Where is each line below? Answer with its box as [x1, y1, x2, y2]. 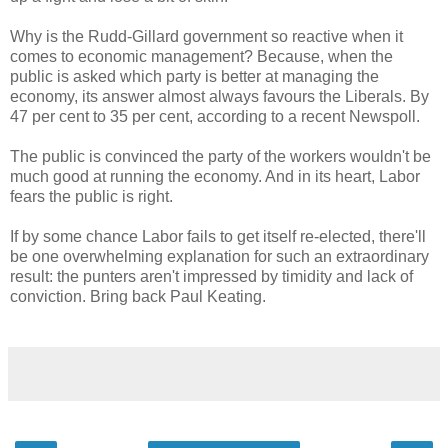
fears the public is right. [10, 187, 173, 205]
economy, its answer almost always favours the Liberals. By [10, 87, 429, 105]
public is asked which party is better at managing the [10, 67, 379, 85]
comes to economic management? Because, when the [10, 47, 393, 65]
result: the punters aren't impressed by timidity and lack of [10, 267, 413, 285]
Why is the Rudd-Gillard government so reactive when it [10, 27, 403, 45]
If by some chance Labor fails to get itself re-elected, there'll [10, 227, 426, 245]
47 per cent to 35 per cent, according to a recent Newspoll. [10, 107, 420, 125]
